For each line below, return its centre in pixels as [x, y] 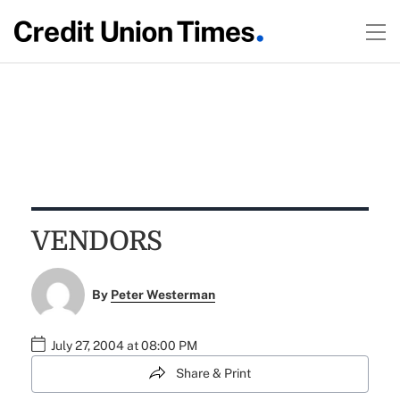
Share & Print [213, 374]
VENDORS [96, 241]
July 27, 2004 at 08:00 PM [124, 346]
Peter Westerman [163, 295]
